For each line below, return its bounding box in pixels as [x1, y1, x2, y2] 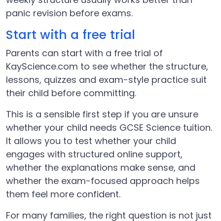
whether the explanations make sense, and [6, 161, 195, 174]
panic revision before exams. [6, 7, 133, 19]
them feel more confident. [6, 188, 120, 200]
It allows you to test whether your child [6, 135, 176, 147]
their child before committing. [6, 87, 136, 99]
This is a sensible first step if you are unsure [6, 108, 198, 120]
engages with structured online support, [6, 148, 183, 160]
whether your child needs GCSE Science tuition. [6, 121, 212, 134]
